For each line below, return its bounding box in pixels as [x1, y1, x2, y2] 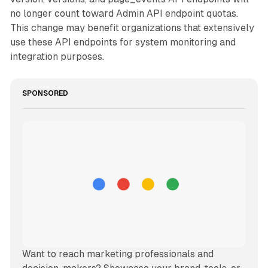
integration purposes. [10, 51, 104, 63]
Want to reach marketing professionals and [22, 248, 214, 260]
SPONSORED [22, 89, 68, 98]
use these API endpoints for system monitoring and [10, 36, 236, 48]
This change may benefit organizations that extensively [10, 22, 254, 34]
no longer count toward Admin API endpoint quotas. [10, 8, 238, 20]
